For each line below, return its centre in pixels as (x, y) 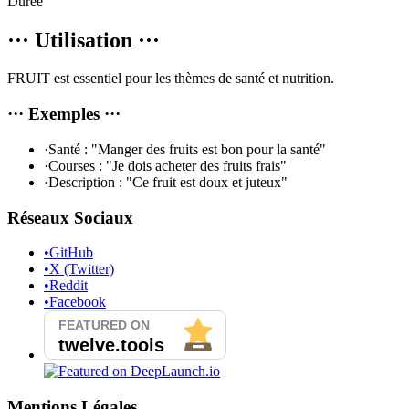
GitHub (71, 253)
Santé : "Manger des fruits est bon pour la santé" (187, 149)
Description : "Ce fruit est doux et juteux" (168, 182)
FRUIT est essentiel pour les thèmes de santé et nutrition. (171, 79)
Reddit (68, 286)
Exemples (64, 114)
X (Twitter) (82, 269)
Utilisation (84, 40)
